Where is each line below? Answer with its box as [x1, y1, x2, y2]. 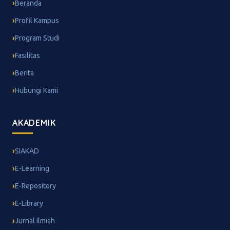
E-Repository [15, 182, 56, 190]
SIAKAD [15, 147, 39, 156]
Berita [15, 69, 34, 78]
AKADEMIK [12, 118, 56, 128]
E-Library [15, 199, 43, 208]
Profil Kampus [15, 16, 59, 25]
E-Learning [15, 164, 49, 173]
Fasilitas [15, 51, 40, 60]
